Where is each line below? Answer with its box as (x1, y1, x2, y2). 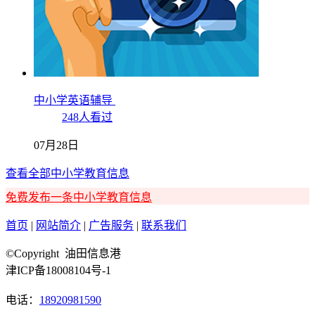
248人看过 (62, 110, 112, 123)
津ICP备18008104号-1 (6, 264, 111, 276)
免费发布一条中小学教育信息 (6, 191, 152, 203)
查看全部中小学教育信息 (6, 167, 129, 179)
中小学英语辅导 (34, 94, 115, 106)
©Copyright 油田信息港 (6, 247, 121, 259)
